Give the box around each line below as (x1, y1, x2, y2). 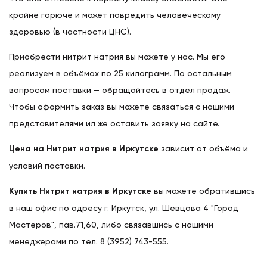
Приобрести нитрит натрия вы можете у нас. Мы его (9, 52, 225, 62)
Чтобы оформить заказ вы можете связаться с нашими (9, 102, 234, 112)
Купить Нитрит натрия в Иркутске (9, 186, 151, 197)
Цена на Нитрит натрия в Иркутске (9, 144, 159, 154)
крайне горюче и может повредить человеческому (9, 10, 221, 20)
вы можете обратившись (151, 186, 255, 196)
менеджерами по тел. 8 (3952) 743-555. (9, 237, 169, 247)
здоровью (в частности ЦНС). (9, 27, 131, 37)
